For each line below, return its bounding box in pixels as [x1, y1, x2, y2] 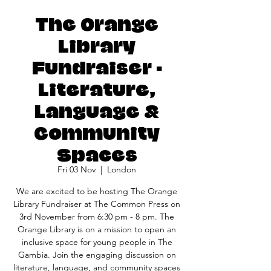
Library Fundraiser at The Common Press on [13, 198, 180, 209]
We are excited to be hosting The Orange [16, 186, 177, 197]
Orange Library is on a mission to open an [18, 224, 176, 235]
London [107, 164, 136, 175]
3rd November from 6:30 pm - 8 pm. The [19, 211, 174, 222]
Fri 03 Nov [57, 164, 96, 175]
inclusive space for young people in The [21, 237, 172, 247]
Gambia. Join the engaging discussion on [18, 249, 176, 260]
